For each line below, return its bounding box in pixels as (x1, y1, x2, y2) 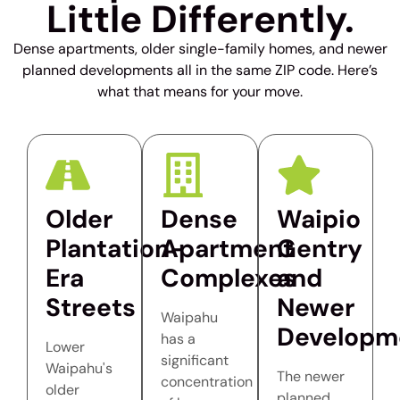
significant (161, 350, 229, 370)
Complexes (161, 261, 297, 295)
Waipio (276, 202, 361, 236)
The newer (276, 366, 345, 386)
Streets (46, 290, 136, 324)
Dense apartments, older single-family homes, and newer (12, 39, 387, 59)
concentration (161, 371, 254, 391)
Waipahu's (46, 358, 112, 378)
